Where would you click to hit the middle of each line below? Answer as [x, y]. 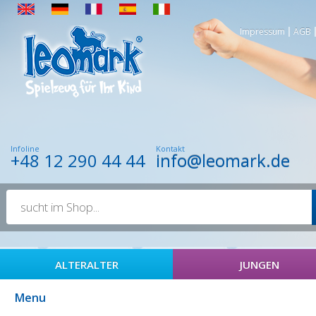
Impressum [262, 31]
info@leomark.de [223, 160]
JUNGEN [259, 265]
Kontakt [170, 148]
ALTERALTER [86, 265]
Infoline [25, 148]
